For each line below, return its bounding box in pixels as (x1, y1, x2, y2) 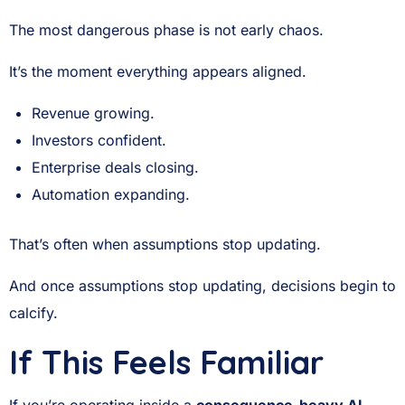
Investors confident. (32, 131, 167, 149)
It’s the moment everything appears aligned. (9, 62, 306, 80)
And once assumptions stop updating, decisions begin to (9, 277, 396, 295)
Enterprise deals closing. (32, 158, 200, 176)
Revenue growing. (32, 104, 155, 122)
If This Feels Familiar (9, 342, 324, 382)
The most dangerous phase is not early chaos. (9, 21, 324, 39)
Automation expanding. (32, 185, 191, 203)
